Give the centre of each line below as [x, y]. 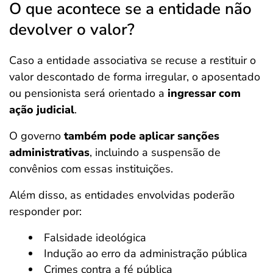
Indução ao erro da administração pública [146, 253]
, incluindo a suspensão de [155, 152]
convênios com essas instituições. [91, 169]
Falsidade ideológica [95, 238]
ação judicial [42, 110]
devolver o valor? [72, 30]
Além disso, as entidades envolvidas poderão [122, 195]
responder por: [45, 211]
